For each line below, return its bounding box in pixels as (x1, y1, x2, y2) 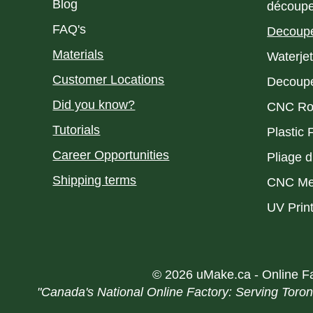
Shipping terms (52, 173, 137, 187)
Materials (52, 48, 104, 61)
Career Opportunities (52, 148, 170, 162)
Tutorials (52, 123, 101, 137)
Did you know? (52, 98, 136, 112)
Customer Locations (52, 73, 165, 87)
